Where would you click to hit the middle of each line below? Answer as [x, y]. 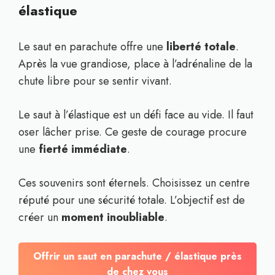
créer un [40, 217]
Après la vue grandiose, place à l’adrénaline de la [135, 64]
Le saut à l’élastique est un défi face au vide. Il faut [136, 115]
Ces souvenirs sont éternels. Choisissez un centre [134, 183]
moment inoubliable [113, 217]
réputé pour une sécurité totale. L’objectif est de [132, 200]
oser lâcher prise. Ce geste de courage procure [133, 132]
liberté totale [201, 47]
